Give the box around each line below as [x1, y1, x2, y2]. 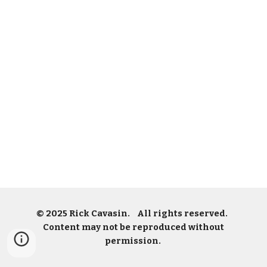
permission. [104, 235, 163, 246]
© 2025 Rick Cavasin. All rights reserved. [36, 208, 231, 219]
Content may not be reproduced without [43, 222, 224, 232]
